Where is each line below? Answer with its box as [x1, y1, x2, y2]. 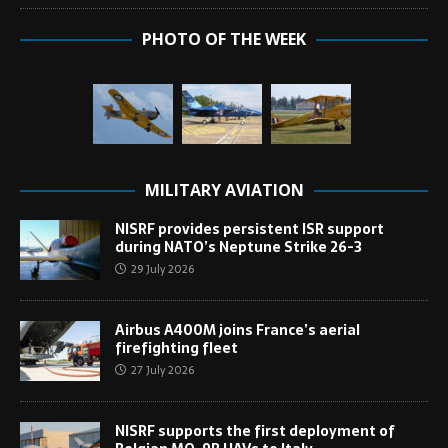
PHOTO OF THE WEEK [142, 28, 306, 51]
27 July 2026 [131, 361, 194, 380]
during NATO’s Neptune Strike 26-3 [115, 236, 362, 259]
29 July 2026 [131, 260, 194, 279]
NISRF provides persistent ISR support [115, 218, 384, 241]
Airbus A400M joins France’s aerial [115, 319, 360, 342]
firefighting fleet [115, 337, 238, 360]
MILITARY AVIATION [144, 179, 304, 202]
